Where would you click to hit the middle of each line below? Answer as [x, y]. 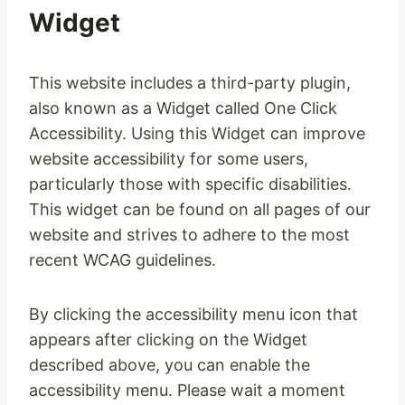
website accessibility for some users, [169, 159]
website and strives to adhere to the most [189, 235]
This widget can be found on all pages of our [200, 209]
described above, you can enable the [170, 365]
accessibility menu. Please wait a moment [187, 390]
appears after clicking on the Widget [168, 339]
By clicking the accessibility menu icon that [193, 314]
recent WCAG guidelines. [122, 260]
